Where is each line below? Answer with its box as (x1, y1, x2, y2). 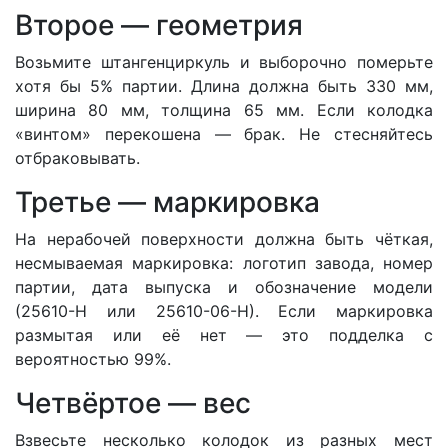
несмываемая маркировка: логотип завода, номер (15, 252, 433, 273)
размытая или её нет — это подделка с (15, 324, 433, 345)
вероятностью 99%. (15, 348, 171, 369)
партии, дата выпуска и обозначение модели (15, 276, 433, 297)
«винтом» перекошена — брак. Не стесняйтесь (15, 123, 433, 144)
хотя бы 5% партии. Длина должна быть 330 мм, (15, 75, 433, 96)
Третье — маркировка (15, 184, 320, 219)
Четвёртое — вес (15, 385, 251, 420)
